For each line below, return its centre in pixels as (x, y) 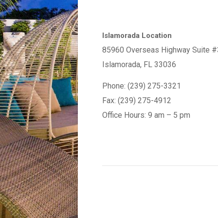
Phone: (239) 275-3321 (142, 86)
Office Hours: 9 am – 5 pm (146, 115)
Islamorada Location (137, 36)
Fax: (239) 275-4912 (137, 100)
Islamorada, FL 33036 (139, 64)
